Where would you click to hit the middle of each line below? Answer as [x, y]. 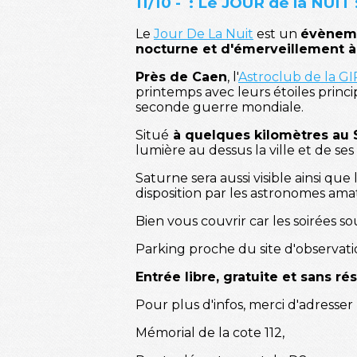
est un [277, 34]
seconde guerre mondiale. [220, 108]
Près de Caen [181, 77]
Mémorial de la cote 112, [210, 333]
